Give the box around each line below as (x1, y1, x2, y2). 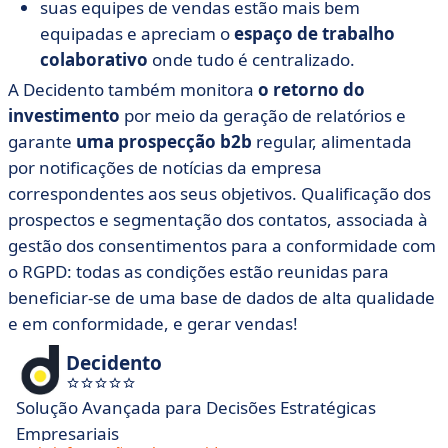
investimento (8, 104, 120, 127)
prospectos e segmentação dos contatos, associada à (8, 208, 428, 231)
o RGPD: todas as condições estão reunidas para (8, 260, 389, 283)
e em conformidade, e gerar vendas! (8, 312, 298, 335)
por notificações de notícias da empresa (8, 156, 322, 179)
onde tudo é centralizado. (152, 48, 355, 71)
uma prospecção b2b (76, 130, 252, 153)
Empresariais (16, 422, 119, 445)
